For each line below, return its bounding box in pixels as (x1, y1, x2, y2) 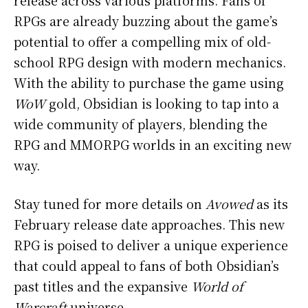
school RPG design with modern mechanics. (14, 52, 286, 71)
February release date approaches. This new (14, 214, 285, 233)
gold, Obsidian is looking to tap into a (45, 93, 279, 112)
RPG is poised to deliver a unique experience (14, 235, 288, 254)
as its (253, 194, 288, 212)
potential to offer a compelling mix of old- (14, 32, 271, 50)
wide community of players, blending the (14, 114, 267, 133)
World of (191, 276, 243, 295)
